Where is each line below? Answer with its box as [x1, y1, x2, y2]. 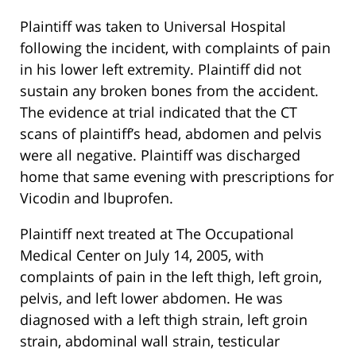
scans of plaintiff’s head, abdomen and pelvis [20, 124, 322, 144]
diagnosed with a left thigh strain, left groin [20, 310, 308, 330]
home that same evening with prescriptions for [20, 167, 334, 187]
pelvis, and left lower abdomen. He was [20, 288, 283, 308]
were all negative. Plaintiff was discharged [20, 145, 300, 165]
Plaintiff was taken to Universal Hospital [20, 17, 286, 37]
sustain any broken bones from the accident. [20, 81, 319, 101]
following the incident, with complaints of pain [20, 38, 331, 58]
